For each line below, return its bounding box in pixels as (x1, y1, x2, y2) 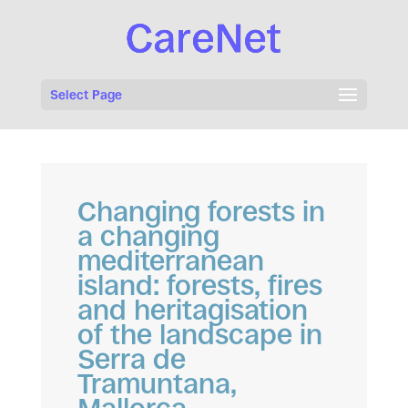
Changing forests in (76, 196, 325, 228)
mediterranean (76, 245, 264, 277)
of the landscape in (76, 319, 322, 351)
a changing (76, 220, 219, 252)
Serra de (76, 343, 186, 375)
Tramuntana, (76, 368, 237, 400)
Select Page (49, 87, 122, 103)
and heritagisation (76, 294, 308, 326)
